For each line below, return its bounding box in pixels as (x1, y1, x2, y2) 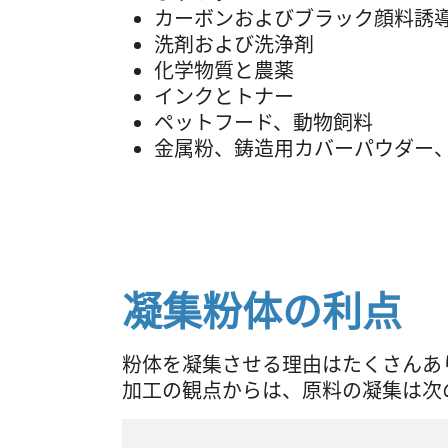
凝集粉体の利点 (122, 287, 402, 335)
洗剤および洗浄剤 (154, 32, 314, 56)
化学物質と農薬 (154, 58, 294, 82)
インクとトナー (154, 84, 294, 108)
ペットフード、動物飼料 (154, 110, 373, 134)
